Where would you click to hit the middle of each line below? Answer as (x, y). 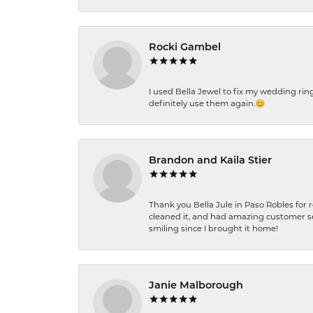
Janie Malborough (196, 286)
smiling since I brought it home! (213, 229)
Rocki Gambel (185, 48)
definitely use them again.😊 (207, 104)
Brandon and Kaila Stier (210, 161)
